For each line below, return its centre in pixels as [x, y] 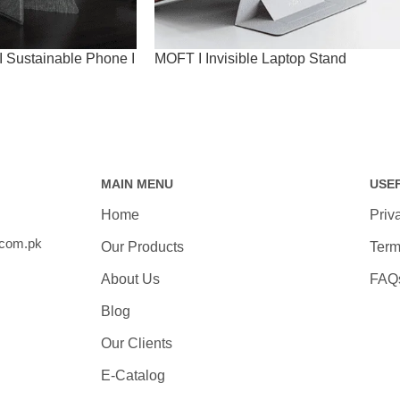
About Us [130, 279]
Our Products [142, 246]
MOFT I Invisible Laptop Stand [250, 58]
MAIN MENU [137, 183]
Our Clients [136, 343]
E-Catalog [133, 375]
